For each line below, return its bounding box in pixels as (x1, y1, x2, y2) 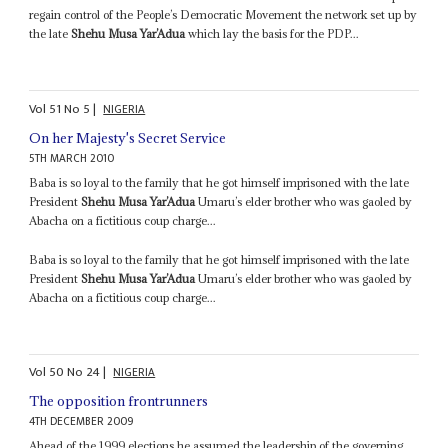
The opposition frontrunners (29, 392, 209, 411)
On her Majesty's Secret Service (29, 128, 227, 147)
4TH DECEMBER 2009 (29, 412, 134, 432)
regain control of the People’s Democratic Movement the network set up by (29, 7, 418, 23)
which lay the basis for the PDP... (185, 26, 360, 42)
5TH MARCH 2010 (29, 148, 115, 168)
